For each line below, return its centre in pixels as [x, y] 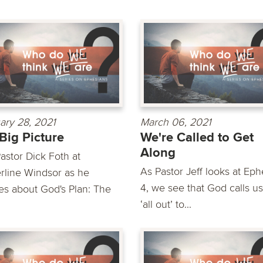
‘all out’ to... [166, 204]
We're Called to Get [197, 137]
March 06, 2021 [176, 122]
